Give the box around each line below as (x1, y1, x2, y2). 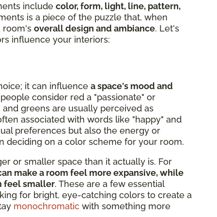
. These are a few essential (55, 178, 164, 189)
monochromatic (14, 201, 79, 211)
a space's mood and (91, 80, 173, 91)
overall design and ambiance (34, 23, 155, 33)
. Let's (155, 23, 179, 33)
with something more (79, 201, 170, 211)
